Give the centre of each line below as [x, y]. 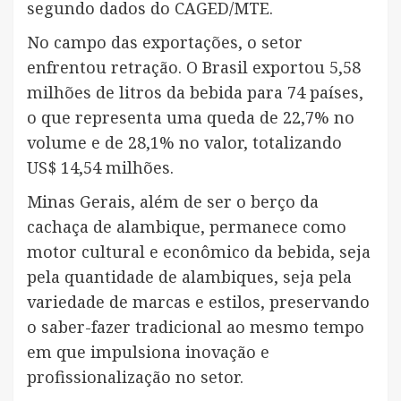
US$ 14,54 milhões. [102, 167]
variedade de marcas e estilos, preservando [198, 301]
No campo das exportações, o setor [165, 42]
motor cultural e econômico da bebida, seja [199, 251]
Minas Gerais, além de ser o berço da [173, 201]
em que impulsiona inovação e [148, 351]
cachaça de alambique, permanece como [187, 226]
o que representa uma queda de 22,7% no [191, 117]
